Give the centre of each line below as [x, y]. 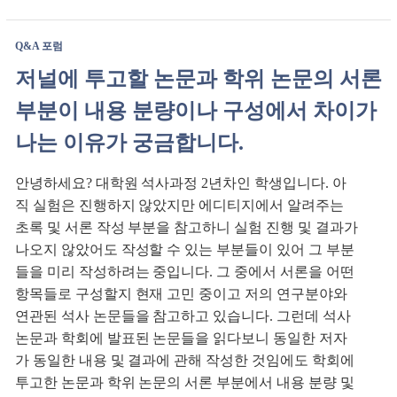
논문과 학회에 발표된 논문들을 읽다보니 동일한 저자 [181, 339]
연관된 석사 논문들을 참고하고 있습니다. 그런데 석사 [183, 316]
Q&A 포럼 [39, 47]
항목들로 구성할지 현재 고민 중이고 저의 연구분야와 [181, 294]
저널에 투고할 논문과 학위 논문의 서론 [198, 79]
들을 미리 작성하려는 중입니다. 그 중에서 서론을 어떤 [185, 272]
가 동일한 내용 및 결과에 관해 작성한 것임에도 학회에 [185, 361]
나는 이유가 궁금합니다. [129, 143]
